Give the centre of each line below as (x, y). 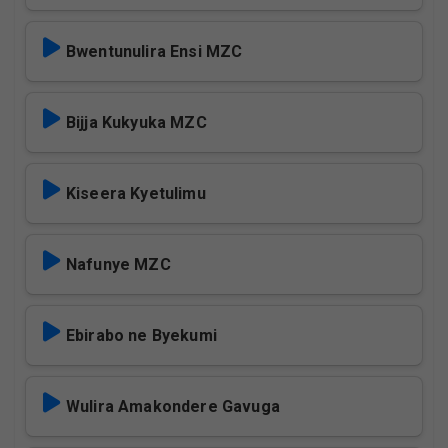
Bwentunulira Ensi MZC (154, 51)
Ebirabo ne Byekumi (141, 335)
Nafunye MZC (118, 264)
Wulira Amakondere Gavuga (173, 406)
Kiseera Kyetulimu (136, 193)
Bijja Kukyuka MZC (136, 122)
